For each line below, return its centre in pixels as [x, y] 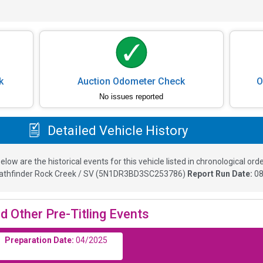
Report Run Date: [221, 173]
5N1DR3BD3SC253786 [141, 173]
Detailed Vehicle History [116, 130]
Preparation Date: [39, 240]
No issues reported [131, 96]
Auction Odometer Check [131, 81]
